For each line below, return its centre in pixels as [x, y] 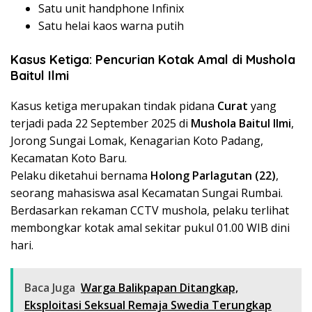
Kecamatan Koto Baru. [69, 158]
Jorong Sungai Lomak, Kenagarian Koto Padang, [137, 141]
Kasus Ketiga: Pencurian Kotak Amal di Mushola [153, 60]
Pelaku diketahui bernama [80, 176]
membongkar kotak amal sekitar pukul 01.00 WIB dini [150, 228]
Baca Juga [50, 288]
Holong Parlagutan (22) [213, 176]
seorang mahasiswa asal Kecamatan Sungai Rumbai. [147, 193]
